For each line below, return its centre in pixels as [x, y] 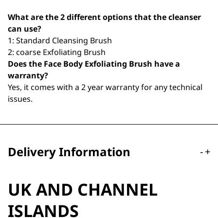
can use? [25, 29]
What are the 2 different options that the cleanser [104, 17]
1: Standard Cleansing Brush [60, 40]
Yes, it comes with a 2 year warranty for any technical [105, 87]
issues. [20, 99]
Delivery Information [69, 152]
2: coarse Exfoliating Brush [57, 52]
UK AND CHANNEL [83, 189]
